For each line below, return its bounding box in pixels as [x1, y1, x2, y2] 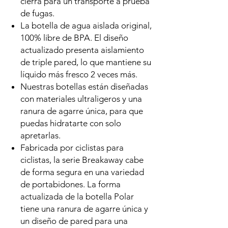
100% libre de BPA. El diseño [20, 33, 128, 43]
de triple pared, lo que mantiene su [20, 57, 151, 67]
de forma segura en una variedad [20, 167, 144, 177]
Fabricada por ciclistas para [20, 142, 124, 153]
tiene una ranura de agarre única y [20, 204, 148, 214]
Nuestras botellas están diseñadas [20, 81, 148, 92]
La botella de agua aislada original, [20, 20, 152, 31]
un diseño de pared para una [20, 216, 128, 226]
